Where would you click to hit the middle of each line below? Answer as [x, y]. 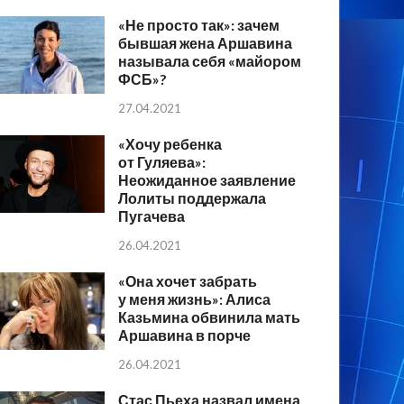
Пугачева [152, 216]
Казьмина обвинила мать [210, 317]
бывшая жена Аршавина [206, 43]
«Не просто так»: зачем [199, 25]
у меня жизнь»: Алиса [195, 298]
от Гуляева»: [162, 162]
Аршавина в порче [185, 335]
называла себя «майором [210, 61]
